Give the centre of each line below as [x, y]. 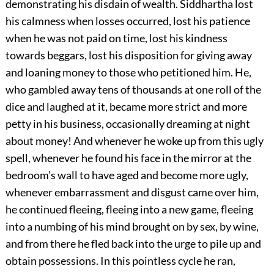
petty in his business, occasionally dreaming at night [128, 124]
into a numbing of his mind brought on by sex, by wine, [132, 227]
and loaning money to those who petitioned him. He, [128, 72]
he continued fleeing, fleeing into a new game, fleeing [129, 209]
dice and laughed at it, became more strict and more [126, 107]
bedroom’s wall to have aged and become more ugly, [127, 175]
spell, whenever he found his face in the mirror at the [128, 158]
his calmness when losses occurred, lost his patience [128, 21]
